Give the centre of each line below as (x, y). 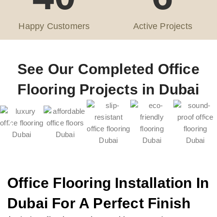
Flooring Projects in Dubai (108, 89)
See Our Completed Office (108, 69)
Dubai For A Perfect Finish (99, 203)
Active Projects (163, 26)
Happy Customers (54, 26)
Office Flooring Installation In (108, 183)
